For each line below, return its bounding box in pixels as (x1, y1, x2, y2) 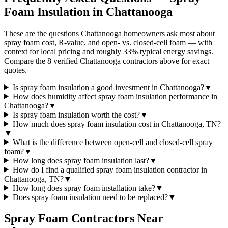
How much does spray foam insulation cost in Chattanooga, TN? (12, 119, 221, 128)
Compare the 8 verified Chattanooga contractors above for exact (4, 56, 209, 65)
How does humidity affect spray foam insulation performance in (12, 92, 217, 101)
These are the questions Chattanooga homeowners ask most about (4, 28, 215, 38)
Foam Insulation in (4, 5, 106, 18)
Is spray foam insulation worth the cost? (12, 110, 140, 119)
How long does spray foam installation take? (12, 183, 155, 192)
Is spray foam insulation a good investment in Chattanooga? (12, 82, 204, 92)
